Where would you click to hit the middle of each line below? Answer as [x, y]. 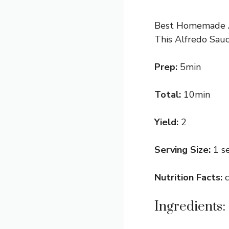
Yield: [168, 122]
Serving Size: [184, 150]
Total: [169, 95]
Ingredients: [190, 207]
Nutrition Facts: [190, 177]
